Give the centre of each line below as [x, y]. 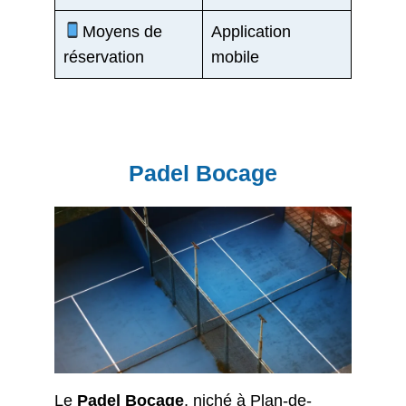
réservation [104, 57]
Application [251, 31]
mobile [235, 57]
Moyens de [122, 31]
